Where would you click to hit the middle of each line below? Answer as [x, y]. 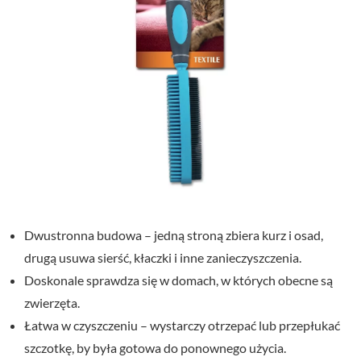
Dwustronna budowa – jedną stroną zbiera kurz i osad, [174, 235]
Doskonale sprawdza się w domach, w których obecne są [178, 280]
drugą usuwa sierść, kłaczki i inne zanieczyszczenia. [163, 257]
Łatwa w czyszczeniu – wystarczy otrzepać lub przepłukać [182, 325]
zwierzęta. [52, 303]
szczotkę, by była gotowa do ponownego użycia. [155, 348]
